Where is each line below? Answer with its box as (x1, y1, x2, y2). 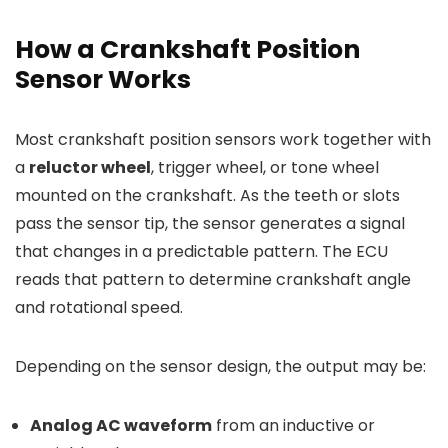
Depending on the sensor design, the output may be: (15, 355, 426, 378)
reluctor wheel (29, 156, 151, 179)
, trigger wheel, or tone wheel (151, 156, 379, 179)
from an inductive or (212, 414, 375, 437)
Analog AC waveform (30, 414, 212, 437)
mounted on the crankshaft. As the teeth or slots (15, 184, 400, 207)
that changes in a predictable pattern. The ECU (15, 240, 388, 263)
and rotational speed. (15, 296, 183, 319)
